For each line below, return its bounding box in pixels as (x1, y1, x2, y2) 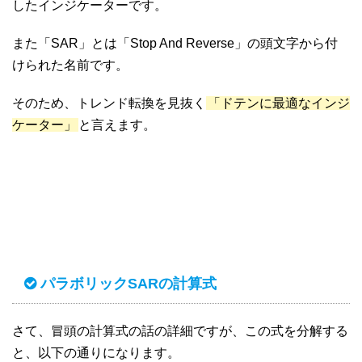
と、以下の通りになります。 (12, 346, 180, 360)
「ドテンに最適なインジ (208, 96, 350, 111)
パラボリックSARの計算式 (40, 276, 217, 293)
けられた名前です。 (12, 58, 128, 73)
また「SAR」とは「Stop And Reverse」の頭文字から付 (12, 36, 338, 51)
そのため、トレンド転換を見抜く (12, 96, 206, 111)
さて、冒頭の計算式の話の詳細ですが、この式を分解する (12, 324, 348, 339)
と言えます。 (78, 118, 156, 133)
